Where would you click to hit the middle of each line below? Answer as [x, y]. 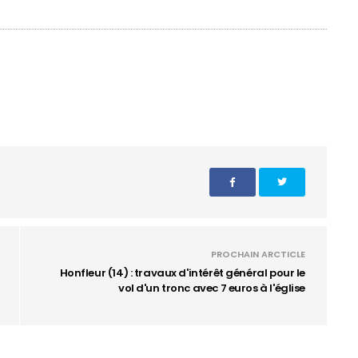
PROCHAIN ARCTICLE [258, 254]
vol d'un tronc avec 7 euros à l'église [211, 288]
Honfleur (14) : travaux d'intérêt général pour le [182, 273]
